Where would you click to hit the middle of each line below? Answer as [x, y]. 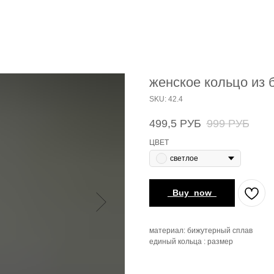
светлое [184, 159]
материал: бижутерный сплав [201, 231]
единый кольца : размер [191, 242]
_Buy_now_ [192, 193]
